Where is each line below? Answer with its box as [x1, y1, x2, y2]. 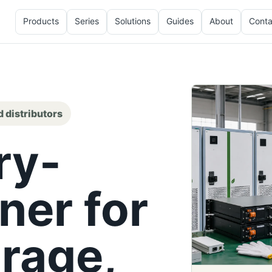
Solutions [115, 15, 151, 26]
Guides [166, 15, 194, 26]
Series [75, 15, 100, 26]
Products [23, 15, 59, 26]
